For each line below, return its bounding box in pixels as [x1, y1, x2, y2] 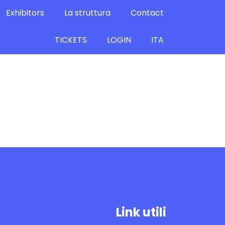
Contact [131, 7, 164, 19]
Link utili [116, 203, 166, 220]
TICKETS [55, 34, 87, 46]
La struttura [64, 7, 110, 19]
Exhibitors [6, 7, 44, 19]
